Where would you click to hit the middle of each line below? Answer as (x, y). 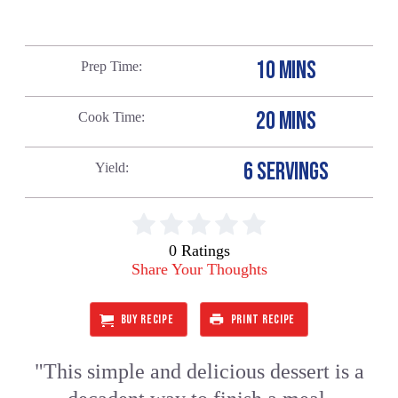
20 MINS (286, 121)
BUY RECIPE (147, 320)
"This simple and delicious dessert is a (199, 372)
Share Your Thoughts (199, 269)
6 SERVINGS (286, 171)
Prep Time (110, 66)
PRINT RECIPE (263, 320)
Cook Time (110, 116)
